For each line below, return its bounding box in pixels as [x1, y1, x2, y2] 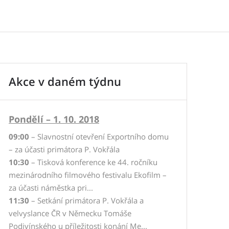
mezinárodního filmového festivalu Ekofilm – [9, 170, 167, 180]
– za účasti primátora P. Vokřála [9, 144, 120, 154]
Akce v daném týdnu [9, 74, 121, 89]
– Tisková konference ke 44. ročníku [29, 157, 157, 167]
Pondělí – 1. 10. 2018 [9, 113, 99, 125]
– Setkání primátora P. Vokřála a [29, 195, 144, 205]
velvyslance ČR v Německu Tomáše [9, 208, 131, 218]
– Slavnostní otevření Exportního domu [29, 131, 169, 142]
